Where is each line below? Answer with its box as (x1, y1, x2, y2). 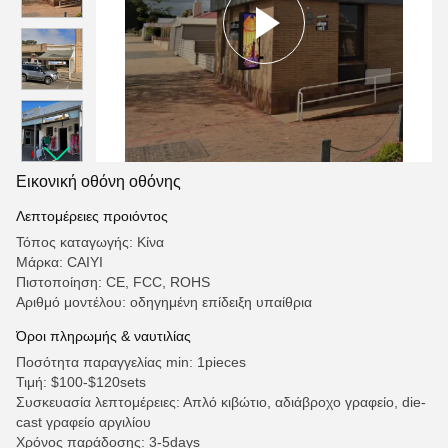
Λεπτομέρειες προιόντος (16, 208, 168, 224)
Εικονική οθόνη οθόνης (16, 173, 181, 190)
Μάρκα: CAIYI (16, 254, 103, 270)
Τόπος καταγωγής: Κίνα (16, 234, 164, 250)
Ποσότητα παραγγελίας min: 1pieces (16, 354, 246, 370)
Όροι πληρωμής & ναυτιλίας (16, 328, 191, 344)
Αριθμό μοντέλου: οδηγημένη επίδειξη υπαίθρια (16, 294, 312, 310)
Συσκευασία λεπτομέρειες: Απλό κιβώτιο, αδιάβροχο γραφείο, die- (16, 394, 426, 410)
